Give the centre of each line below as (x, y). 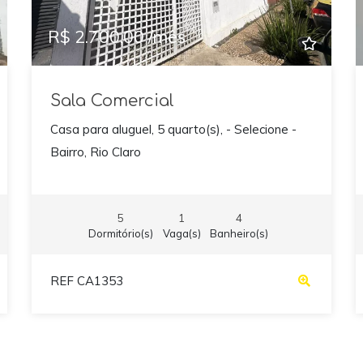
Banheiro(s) (239, 233)
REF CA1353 (86, 281)
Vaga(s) (181, 233)
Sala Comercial (112, 100)
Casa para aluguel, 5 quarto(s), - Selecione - (173, 130)
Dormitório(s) (121, 233)
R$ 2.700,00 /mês (117, 36)
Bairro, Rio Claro (95, 152)
